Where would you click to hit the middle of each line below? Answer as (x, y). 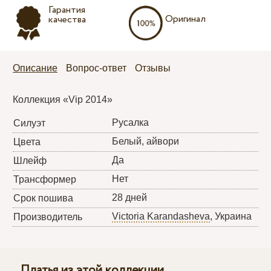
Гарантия (67, 10)
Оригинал (186, 19)
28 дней (130, 197)
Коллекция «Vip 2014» (63, 99)
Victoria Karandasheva (161, 216)
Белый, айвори (146, 141)
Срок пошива (44, 198)
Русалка (131, 122)
